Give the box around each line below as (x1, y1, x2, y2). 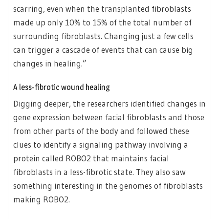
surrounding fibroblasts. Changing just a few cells (13, 30, 194, 41)
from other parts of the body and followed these (13, 126, 189, 136)
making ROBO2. (13, 194, 70, 205)
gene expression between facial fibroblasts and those (13, 112, 204, 123)
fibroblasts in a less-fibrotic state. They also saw (13, 167, 186, 177)
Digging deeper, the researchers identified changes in (13, 98, 206, 109)
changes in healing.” (13, 58, 87, 68)
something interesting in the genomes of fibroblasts (13, 180, 203, 191)
